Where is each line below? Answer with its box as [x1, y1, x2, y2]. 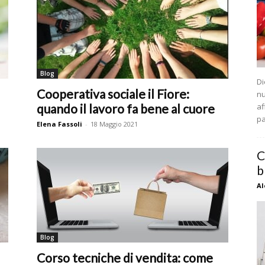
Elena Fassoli [37, 119, 82, 128]
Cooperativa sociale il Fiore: [37, 86, 189, 101]
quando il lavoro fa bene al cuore [37, 101, 215, 116]
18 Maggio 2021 [91, 119, 138, 128]
